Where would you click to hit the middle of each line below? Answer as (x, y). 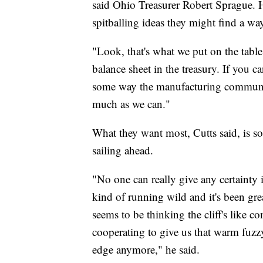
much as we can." (131, 103)
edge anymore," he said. (146, 249)
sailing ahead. (123, 150)
